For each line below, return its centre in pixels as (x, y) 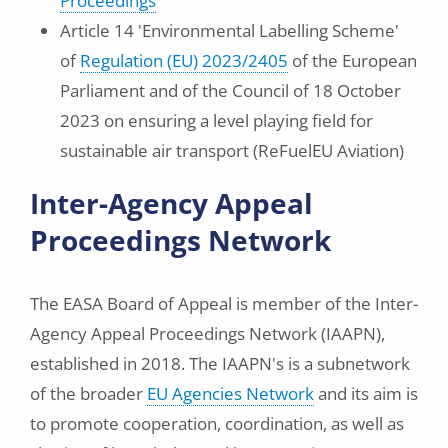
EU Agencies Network (230, 393)
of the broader (88, 393)
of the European (352, 60)
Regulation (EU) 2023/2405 (184, 60)
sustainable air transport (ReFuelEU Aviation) (232, 150)
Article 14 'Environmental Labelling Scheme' (229, 30)
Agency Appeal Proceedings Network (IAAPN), (207, 333)
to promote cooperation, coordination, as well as (217, 423)
